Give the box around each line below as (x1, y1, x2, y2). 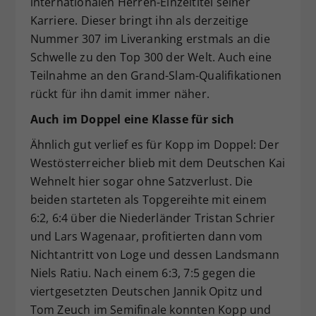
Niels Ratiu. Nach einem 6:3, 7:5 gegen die (30, 265, 255, 281)
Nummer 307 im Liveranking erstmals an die (30, 30, 270, 47)
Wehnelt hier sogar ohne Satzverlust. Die (30, 173, 253, 189)
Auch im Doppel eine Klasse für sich (30, 111, 235, 127)
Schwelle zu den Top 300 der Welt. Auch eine (30, 49, 272, 65)
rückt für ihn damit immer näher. (30, 85, 209, 102)
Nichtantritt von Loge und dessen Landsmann (30, 246, 279, 262)
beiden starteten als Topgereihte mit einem (30, 191, 267, 207)
